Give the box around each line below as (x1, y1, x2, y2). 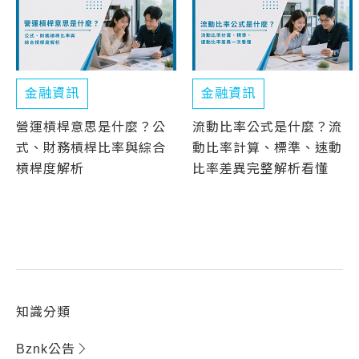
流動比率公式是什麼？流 (192, 120, 342, 135)
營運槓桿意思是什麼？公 (16, 120, 166, 135)
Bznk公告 (16, 342, 75, 357)
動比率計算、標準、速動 (192, 141, 342, 155)
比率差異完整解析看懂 (192, 162, 329, 176)
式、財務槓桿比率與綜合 (16, 141, 166, 155)
